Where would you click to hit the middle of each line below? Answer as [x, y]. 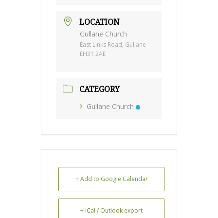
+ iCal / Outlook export [111, 210]
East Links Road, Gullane [113, 44]
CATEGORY [100, 89]
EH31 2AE [93, 54]
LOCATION [100, 22]
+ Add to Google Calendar [111, 179]
